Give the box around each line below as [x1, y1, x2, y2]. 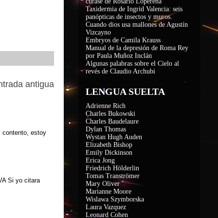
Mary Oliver [86, 180, 120, 187]
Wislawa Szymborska [86, 196, 144, 203]
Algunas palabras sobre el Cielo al [86, 60, 179, 67]
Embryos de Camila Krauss [86, 36, 161, 44]
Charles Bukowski [86, 110, 135, 117]
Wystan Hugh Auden [86, 133, 142, 141]
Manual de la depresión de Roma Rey [86, 44, 188, 52]
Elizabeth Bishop [86, 141, 132, 148]
